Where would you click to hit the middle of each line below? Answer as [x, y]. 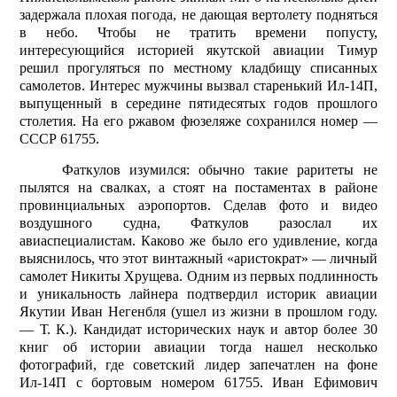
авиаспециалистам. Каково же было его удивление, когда [198, 241]
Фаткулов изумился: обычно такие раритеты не [219, 170]
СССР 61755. [60, 139]
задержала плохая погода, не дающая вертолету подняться [198, 15]
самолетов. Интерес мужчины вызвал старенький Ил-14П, [198, 86]
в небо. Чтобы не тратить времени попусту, [198, 33]
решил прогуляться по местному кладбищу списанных [198, 68]
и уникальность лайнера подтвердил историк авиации [198, 294]
